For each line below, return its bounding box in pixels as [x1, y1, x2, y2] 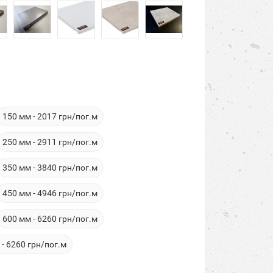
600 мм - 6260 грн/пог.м [2, 214, 97, 224]
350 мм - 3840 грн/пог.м [2, 163, 97, 172]
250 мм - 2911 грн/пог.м [2, 137, 97, 147]
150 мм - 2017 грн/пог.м [2, 112, 97, 121]
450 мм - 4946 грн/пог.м [2, 188, 97, 198]
